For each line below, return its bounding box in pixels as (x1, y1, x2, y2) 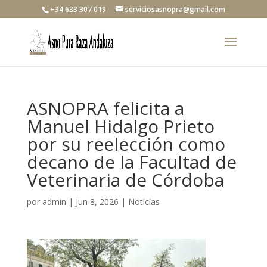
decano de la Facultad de (26, 150, 237, 174)
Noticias (128, 196, 160, 207)
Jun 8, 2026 (75, 196, 119, 207)
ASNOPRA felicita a (26, 96, 184, 120)
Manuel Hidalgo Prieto (26, 114, 215, 138)
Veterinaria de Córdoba (26, 167, 224, 192)
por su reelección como (26, 132, 225, 156)
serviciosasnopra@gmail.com (125, 4, 225, 14)
